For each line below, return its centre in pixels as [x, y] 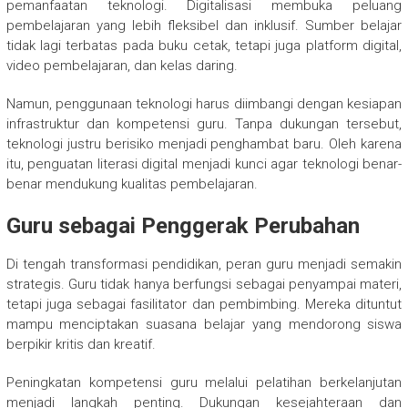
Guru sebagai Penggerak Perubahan [183, 225]
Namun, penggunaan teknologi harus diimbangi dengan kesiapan [204, 103]
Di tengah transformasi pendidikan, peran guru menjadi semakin [204, 264]
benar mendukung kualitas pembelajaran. [132, 184]
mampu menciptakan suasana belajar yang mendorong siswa [204, 324]
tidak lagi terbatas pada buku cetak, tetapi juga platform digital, [204, 45]
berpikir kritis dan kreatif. [81, 344]
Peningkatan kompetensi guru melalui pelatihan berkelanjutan [204, 382]
